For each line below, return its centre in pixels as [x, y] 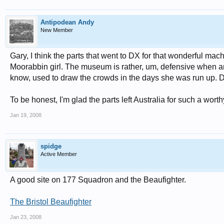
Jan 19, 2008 [26, 115]
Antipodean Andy [67, 22]
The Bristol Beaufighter [51, 202]
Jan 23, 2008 [26, 217]
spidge [51, 146]
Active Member [59, 154]
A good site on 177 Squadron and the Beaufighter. [98, 180]
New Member [57, 30]
